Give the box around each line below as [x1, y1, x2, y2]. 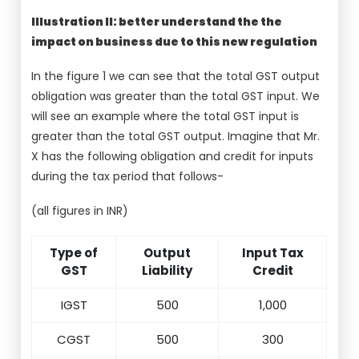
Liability [142, 262, 193, 279]
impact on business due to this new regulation [31, 34, 318, 50]
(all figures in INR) [31, 203, 129, 219]
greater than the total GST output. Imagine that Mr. [31, 128, 321, 144]
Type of [50, 244, 99, 261]
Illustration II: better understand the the [31, 14, 283, 30]
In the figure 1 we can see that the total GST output [31, 68, 321, 84]
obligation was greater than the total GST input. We [31, 88, 321, 104]
